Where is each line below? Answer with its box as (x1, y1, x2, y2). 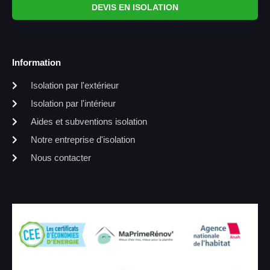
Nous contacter (30, 152, 91, 163)
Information (12, 57, 61, 68)
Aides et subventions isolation (30, 116, 147, 127)
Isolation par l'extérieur (30, 80, 119, 91)
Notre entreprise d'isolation (30, 134, 135, 145)
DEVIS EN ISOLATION (92, 2, 178, 13)
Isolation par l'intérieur (30, 98, 116, 109)
